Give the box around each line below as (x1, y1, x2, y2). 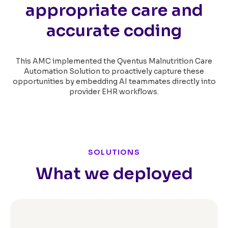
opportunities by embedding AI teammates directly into (12, 76, 216, 86)
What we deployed (35, 163, 193, 184)
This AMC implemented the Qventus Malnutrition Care (16, 56, 212, 66)
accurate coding (46, 20, 182, 41)
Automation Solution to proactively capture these (24, 66, 204, 76)
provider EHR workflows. (69, 87, 159, 96)
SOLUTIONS (88, 147, 140, 157)
